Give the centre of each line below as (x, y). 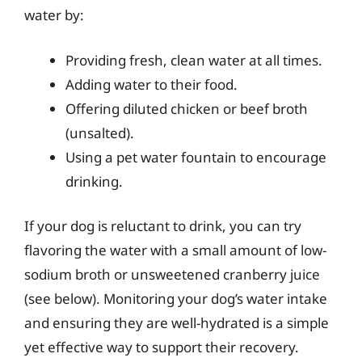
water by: (54, 15)
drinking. (94, 181)
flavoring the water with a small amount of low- (175, 250)
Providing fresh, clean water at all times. (194, 60)
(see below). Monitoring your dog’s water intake (176, 299)
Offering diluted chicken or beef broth (187, 108)
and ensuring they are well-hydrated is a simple (177, 323)
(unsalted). (100, 133)
